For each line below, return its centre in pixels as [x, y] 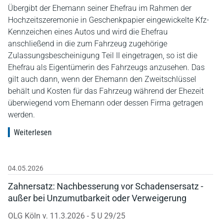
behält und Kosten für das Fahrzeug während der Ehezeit [106, 91]
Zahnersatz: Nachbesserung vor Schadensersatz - [106, 186]
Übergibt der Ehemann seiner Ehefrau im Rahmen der [100, 8]
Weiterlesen [33, 132]
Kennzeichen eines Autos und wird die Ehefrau [88, 32]
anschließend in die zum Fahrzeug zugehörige [88, 43]
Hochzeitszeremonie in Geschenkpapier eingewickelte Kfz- [109, 20]
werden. [21, 114]
